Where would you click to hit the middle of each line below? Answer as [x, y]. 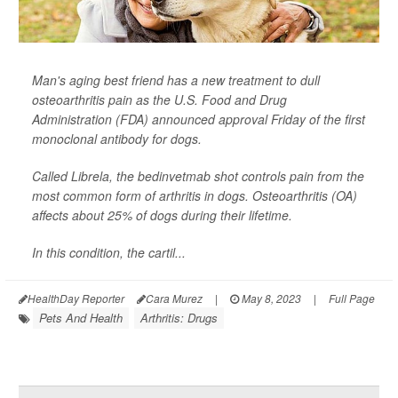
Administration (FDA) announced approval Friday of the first [199, 119]
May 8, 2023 [270, 298]
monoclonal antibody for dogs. [117, 139]
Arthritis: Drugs [179, 318]
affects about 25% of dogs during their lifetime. [162, 215]
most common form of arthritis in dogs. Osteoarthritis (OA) [195, 195]
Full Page [352, 298]
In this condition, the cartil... [109, 252]
